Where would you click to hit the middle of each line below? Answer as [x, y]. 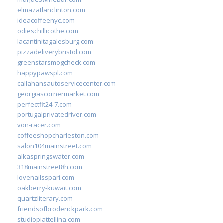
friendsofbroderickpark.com [60, 208]
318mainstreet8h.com [50, 167]
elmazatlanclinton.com [51, 10]
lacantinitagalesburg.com [55, 41]
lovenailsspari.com [46, 177]
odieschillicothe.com [48, 31]
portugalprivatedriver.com [57, 114]
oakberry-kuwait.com [49, 187]
